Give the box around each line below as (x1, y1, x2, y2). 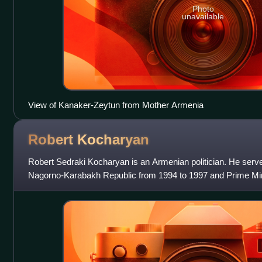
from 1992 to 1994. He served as (27, 184, 153, 194)
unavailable (182, 12, 225, 22)
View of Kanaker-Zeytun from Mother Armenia (27, 100, 204, 111)
